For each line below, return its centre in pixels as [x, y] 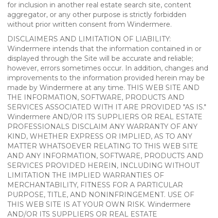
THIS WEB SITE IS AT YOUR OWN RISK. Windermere [99, 204]
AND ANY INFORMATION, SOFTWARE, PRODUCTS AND [105, 156]
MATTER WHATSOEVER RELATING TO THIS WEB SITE [103, 146]
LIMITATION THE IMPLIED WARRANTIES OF [86, 175]
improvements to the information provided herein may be [106, 78]
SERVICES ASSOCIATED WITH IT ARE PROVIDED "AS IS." [107, 107]
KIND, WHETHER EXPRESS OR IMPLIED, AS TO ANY [100, 136]
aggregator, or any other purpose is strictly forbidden [97, 15]
